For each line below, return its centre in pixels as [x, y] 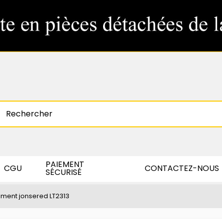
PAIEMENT [65, 164]
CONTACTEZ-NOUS [182, 168]
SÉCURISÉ [64, 172]
